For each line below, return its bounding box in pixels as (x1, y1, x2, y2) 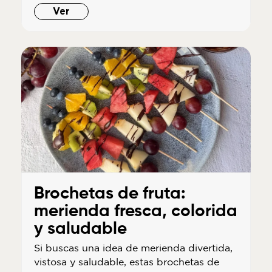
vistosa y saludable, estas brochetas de (33, 256, 219, 267)
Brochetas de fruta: (33, 185, 186, 202)
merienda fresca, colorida (33, 202, 237, 220)
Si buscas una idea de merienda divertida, (33, 242, 233, 253)
